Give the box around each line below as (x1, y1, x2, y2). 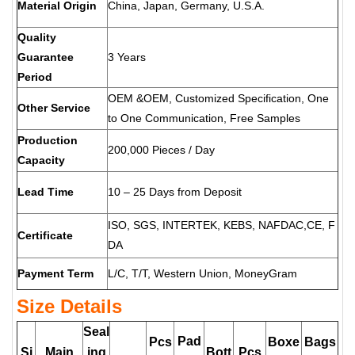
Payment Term (17, 266, 94, 280)
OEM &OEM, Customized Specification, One (108, 91, 329, 105)
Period (17, 70, 52, 83)
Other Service (17, 101, 90, 114)
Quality (17, 30, 56, 44)
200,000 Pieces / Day (108, 143, 215, 156)
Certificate (17, 228, 73, 242)
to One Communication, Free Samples (108, 111, 300, 124)
